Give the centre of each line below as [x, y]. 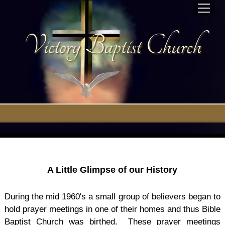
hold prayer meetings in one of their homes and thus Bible [112, 209]
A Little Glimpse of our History [113, 170]
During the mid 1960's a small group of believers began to [112, 197]
